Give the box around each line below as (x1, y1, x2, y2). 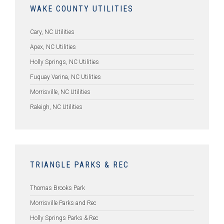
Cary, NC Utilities (30, 28, 74, 35)
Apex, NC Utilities (30, 43, 76, 50)
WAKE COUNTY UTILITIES (30, 4, 133, 13)
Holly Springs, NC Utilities (30, 58, 99, 65)
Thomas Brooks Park (30, 184, 85, 191)
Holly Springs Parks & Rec (30, 214, 98, 221)
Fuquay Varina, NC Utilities (30, 73, 101, 80)
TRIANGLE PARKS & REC (30, 160, 129, 169)
